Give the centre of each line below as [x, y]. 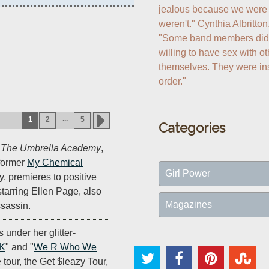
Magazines [189, 204]
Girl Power [188, 173]
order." [172, 81]
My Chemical [55, 163]
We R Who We [65, 247]
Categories [192, 128]
